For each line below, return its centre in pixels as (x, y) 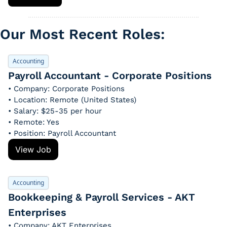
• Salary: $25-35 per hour (55, 111)
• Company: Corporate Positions (66, 89)
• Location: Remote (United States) (72, 100)
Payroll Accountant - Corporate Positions (110, 75)
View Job (33, 149)
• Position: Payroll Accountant (62, 133)
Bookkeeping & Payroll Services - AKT (102, 197)
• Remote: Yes (34, 122)
